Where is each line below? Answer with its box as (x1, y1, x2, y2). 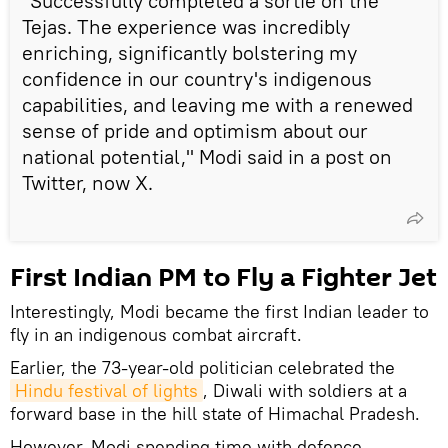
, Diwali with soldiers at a (203, 378, 407, 402)
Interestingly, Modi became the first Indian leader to (10, 299, 429, 323)
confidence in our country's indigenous (22, 65, 372, 91)
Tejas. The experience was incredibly (22, 13, 350, 39)
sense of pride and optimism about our (22, 117, 368, 143)
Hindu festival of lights (15, 378, 198, 402)
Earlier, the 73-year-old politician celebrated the (10, 355, 395, 379)
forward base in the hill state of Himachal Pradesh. (10, 401, 420, 425)
